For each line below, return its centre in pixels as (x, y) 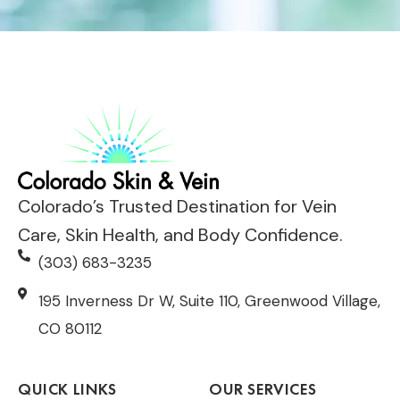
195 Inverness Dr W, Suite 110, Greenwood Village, (209, 300)
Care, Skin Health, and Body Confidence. (180, 234)
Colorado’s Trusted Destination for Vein (177, 206)
